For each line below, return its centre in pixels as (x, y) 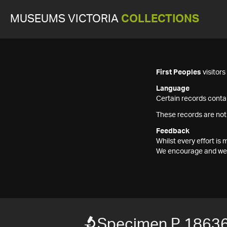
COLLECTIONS (160, 19)
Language (173, 89)
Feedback (173, 131)
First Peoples (179, 72)
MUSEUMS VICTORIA (66, 19)
